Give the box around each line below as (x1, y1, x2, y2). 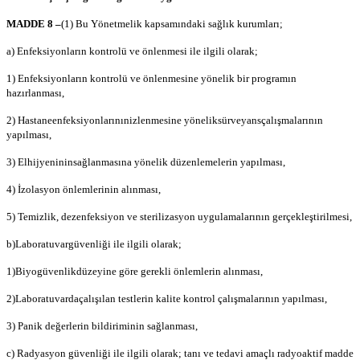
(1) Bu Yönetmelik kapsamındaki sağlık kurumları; (61, 18, 283, 31)
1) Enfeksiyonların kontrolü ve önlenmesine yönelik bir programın (6, 72, 297, 85)
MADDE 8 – (6, 18, 61, 31)
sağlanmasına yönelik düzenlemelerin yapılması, (73, 156, 285, 169)
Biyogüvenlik (15, 265, 76, 278)
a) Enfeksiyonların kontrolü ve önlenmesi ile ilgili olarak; (6, 45, 258, 58)
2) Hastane (6, 114, 52, 127)
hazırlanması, (6, 87, 64, 100)
